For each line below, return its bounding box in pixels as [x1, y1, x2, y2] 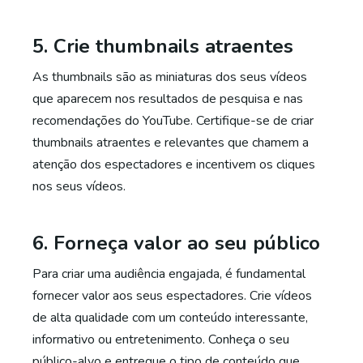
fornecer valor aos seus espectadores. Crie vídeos [32, 287, 312, 305]
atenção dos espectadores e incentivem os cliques [32, 156, 315, 173]
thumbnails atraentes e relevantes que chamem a [32, 134, 309, 152]
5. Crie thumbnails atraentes [32, 33, 293, 59]
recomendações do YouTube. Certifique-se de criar [32, 112, 314, 130]
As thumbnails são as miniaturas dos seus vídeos [32, 68, 307, 86]
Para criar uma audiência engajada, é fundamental [32, 265, 305, 283]
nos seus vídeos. [32, 177, 126, 195]
